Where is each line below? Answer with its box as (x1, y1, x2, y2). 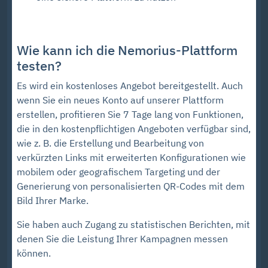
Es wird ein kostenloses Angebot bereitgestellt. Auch (17, 80, 243, 92)
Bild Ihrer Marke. (17, 194, 89, 207)
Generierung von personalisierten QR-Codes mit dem (17, 180, 245, 193)
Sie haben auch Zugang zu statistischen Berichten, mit (17, 218, 250, 231)
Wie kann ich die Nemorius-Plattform (17, 42, 237, 59)
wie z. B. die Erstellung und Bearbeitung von (17, 137, 204, 150)
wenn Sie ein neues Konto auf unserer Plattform (17, 94, 224, 106)
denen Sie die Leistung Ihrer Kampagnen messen (17, 233, 228, 245)
